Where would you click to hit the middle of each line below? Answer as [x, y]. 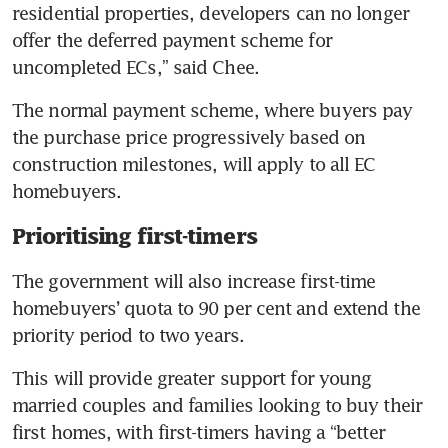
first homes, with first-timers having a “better [198, 431]
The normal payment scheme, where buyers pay [212, 109]
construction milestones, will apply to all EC [194, 163]
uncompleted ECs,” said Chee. [135, 66]
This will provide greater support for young [192, 377]
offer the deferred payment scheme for [172, 39]
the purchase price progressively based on [189, 136]
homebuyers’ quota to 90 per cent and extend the [216, 307]
